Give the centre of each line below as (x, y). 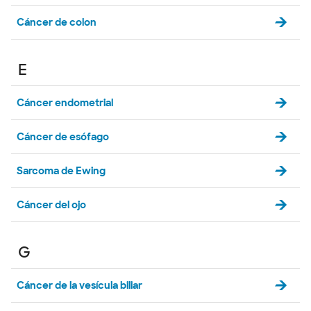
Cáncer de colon (57, 22)
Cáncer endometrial (65, 103)
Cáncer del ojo (51, 205)
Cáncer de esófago (63, 137)
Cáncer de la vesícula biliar (79, 285)
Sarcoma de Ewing (61, 171)
